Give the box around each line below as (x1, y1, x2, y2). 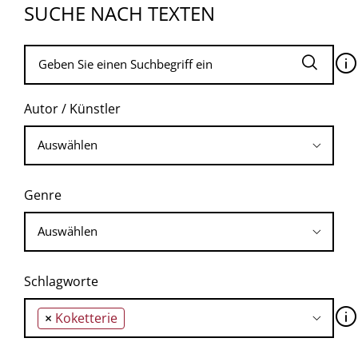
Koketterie (55, 308, 117, 327)
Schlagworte (24, 272, 98, 290)
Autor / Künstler (24, 99, 121, 117)
